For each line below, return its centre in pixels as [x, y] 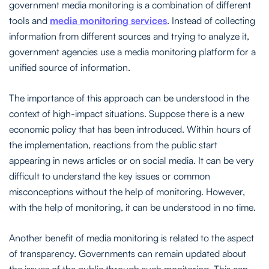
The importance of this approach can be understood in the [129, 98]
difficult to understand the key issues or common [110, 176]
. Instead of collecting [211, 21]
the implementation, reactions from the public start [113, 145]
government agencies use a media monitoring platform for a [132, 52]
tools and [29, 21]
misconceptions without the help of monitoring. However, [127, 192]
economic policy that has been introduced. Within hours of [130, 129]
